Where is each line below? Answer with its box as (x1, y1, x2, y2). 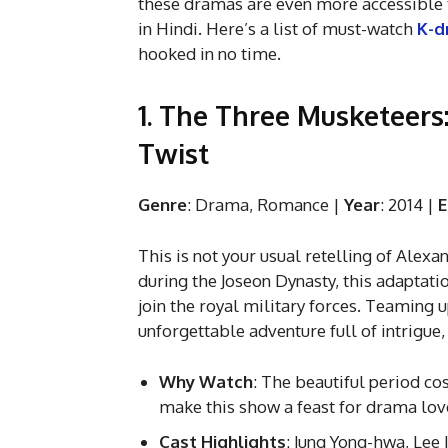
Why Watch (159, 370, 253, 392)
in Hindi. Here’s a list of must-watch (138, 17, 417, 39)
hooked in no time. (138, 42, 281, 64)
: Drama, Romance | (187, 193, 344, 215)
